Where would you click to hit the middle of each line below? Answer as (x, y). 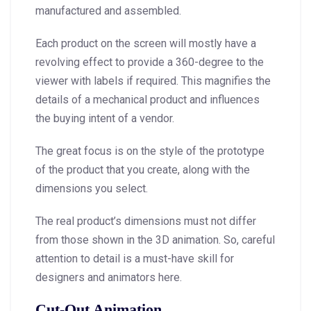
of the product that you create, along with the (143, 169)
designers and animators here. (109, 277)
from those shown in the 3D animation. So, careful (155, 239)
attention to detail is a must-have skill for (135, 258)
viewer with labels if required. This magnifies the (153, 81)
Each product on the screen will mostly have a (146, 43)
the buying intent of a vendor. (105, 118)
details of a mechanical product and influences (148, 99)
